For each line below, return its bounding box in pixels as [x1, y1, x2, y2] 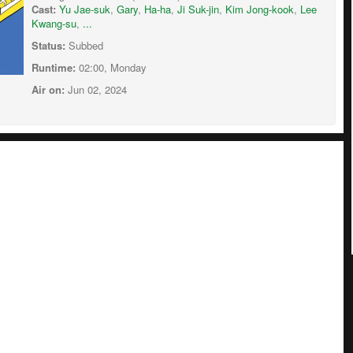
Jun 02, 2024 [65, 81, 127, 97]
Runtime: [32, 59, 76, 75]
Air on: [32, 81, 65, 97]
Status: [32, 37, 65, 53]
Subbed [65, 37, 103, 53]
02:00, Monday [76, 59, 147, 75]
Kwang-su [32, 15, 76, 31]
